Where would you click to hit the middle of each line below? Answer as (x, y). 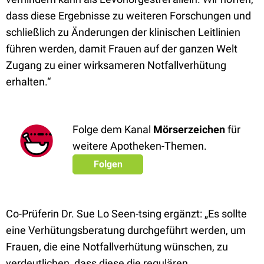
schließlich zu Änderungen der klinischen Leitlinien (123, 32)
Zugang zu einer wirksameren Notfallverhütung (116, 65)
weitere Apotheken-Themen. (140, 146)
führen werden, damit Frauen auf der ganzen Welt (122, 49)
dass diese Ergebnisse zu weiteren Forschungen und (128, 16)
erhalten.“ (28, 82)
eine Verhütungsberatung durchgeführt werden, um (126, 230)
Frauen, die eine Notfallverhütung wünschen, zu (117, 247)
